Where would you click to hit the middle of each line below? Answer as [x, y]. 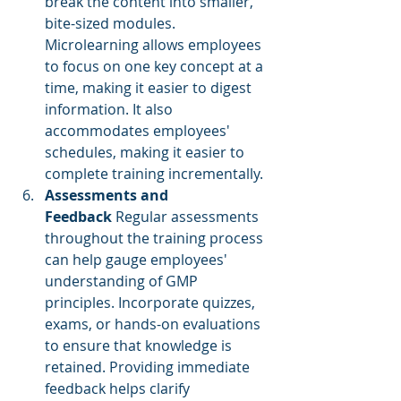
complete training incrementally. [154, 174]
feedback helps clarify [119, 388]
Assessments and [108, 195]
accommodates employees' [139, 131]
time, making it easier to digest [150, 88]
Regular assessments [187, 217]
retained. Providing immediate [149, 367]
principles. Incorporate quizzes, [152, 303]
